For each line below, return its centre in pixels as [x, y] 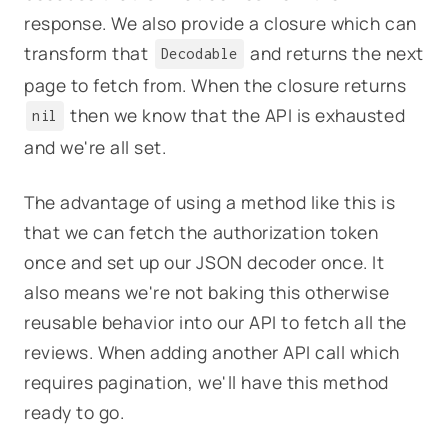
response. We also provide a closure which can [220, 23]
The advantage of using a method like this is [210, 202]
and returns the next [334, 53]
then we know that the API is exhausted [235, 115]
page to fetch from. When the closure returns [215, 85]
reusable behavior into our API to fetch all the [215, 322]
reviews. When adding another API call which [212, 352]
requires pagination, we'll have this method [206, 382]
